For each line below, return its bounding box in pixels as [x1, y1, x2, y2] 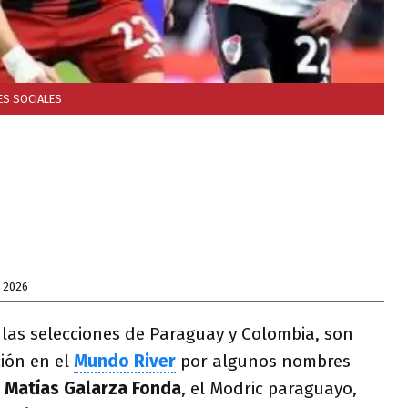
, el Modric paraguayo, [181, 378, 357, 399]
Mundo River [74, 351, 176, 372]
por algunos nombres [176, 351, 351, 372]
